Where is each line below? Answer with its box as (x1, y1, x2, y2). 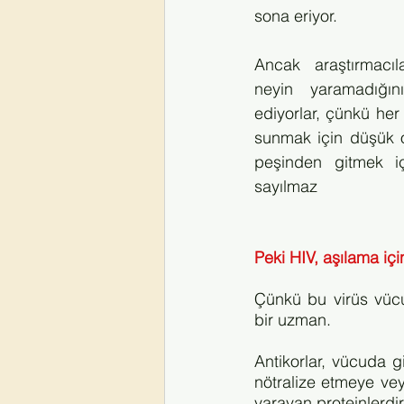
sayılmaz (254, 176, 317, 197)
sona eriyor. (254, 5, 342, 26)
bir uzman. (254, 309, 335, 330)
